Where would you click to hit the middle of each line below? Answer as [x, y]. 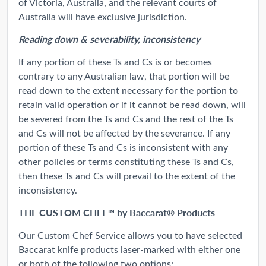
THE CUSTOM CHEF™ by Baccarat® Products [117, 212]
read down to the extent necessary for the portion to [128, 90]
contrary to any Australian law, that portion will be [124, 75]
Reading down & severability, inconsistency [109, 39]
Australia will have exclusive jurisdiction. [103, 16]
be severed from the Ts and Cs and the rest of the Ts [126, 118]
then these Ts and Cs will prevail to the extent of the [127, 175]
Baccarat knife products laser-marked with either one [129, 249]
